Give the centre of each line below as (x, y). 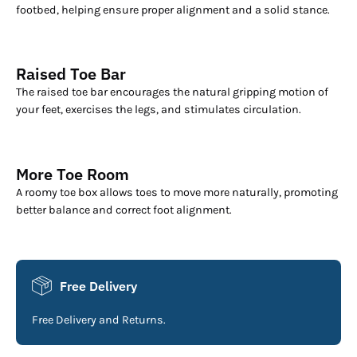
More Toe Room (73, 174)
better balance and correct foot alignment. (124, 210)
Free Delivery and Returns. (99, 320)
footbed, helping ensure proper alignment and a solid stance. (173, 10)
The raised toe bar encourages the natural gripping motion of (172, 92)
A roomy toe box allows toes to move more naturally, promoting (177, 192)
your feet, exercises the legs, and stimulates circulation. (159, 110)
